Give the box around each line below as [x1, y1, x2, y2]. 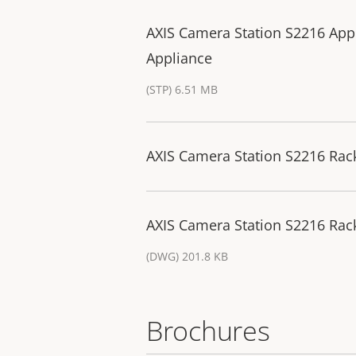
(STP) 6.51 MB [146, 82, 218, 98]
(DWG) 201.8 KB [146, 249, 228, 265]
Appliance [146, 48, 212, 68]
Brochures [146, 312, 270, 350]
